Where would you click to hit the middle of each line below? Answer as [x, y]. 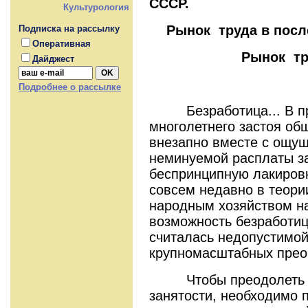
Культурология [96, 7]
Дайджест [53, 59]
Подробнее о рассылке [70, 87]
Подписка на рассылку [69, 29]
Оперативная [62, 44]
